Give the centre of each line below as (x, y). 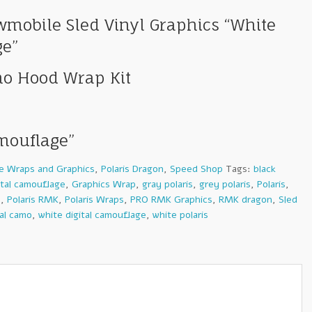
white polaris (181, 215)
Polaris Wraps (95, 200)
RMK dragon (246, 200)
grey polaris (225, 185)
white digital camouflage (93, 215)
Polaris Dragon (133, 169)
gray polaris (168, 185)
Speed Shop (197, 169)
